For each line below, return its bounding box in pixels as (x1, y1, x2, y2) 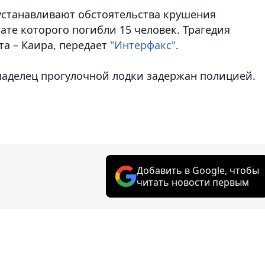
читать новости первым (137, 175, 249, 189)
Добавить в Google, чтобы (137, 163, 259, 177)
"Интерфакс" (110, 37, 176, 52)
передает (56, 37, 110, 52)
